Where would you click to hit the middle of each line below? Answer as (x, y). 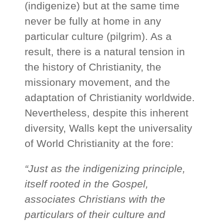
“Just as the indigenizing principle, (105, 169)
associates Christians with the (95, 199)
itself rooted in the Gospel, (87, 184)
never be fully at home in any (93, 21)
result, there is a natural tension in (105, 52)
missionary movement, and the (98, 82)
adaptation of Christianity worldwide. (110, 98)
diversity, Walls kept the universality (109, 128)
